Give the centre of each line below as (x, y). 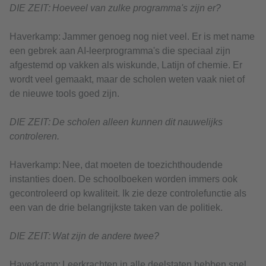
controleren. (34, 137)
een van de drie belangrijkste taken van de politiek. (116, 208)
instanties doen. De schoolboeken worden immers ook (123, 179)
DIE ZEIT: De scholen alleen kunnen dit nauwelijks (116, 122)
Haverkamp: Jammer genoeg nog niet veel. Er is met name (132, 37)
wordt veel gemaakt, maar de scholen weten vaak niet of (127, 80)
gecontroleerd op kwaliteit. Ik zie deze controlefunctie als (128, 194)
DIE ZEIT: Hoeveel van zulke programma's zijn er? (115, 8)
